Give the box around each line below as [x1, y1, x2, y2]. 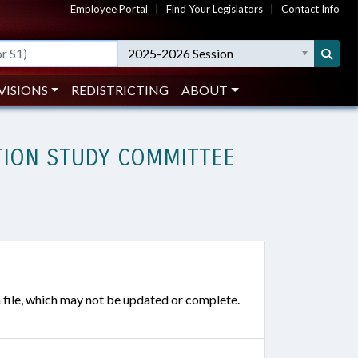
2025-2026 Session [128, 46, 234, 61]
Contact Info [281, 2, 340, 15]
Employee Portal [70, 2, 148, 15]
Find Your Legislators [166, 2, 263, 15]
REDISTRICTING [71, 82, 169, 97]
